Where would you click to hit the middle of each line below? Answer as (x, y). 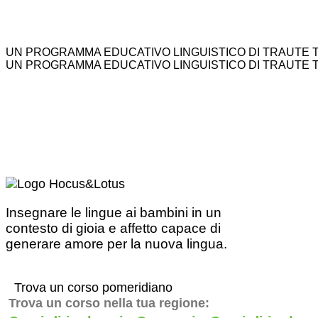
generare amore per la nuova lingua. (116, 244)
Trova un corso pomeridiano (93, 288)
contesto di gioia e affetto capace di (113, 229)
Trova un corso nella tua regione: (109, 303)
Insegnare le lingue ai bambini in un (114, 213)
